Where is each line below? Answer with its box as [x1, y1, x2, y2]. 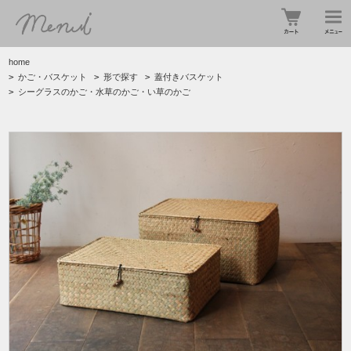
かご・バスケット [18, 72, 88, 81]
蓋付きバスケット [154, 72, 224, 81]
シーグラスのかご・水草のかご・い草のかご [18, 87, 191, 96]
